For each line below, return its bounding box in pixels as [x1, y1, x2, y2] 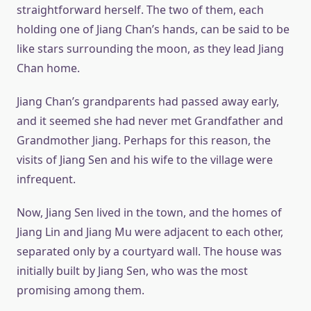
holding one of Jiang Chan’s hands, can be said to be [17, 22, 289, 37]
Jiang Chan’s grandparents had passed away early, [17, 94, 279, 109]
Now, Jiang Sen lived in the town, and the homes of [17, 205, 282, 220]
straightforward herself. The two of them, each [17, 2, 264, 17]
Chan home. [17, 60, 80, 76]
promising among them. [17, 283, 144, 298]
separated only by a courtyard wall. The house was [17, 244, 282, 259]
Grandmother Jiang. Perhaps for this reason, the [17, 133, 271, 148]
